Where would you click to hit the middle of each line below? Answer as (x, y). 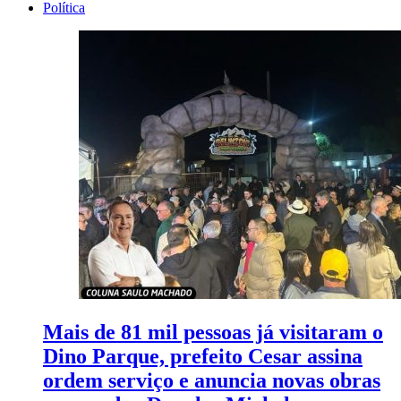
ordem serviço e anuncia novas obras (212, 381)
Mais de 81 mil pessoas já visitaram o (213, 333)
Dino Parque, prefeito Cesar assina (203, 357)
